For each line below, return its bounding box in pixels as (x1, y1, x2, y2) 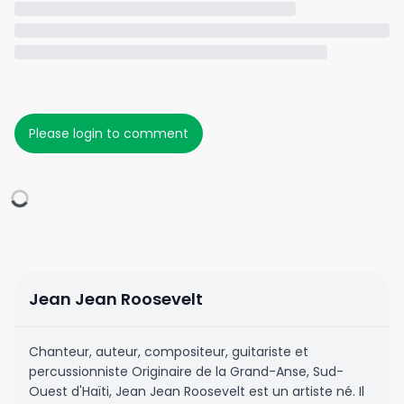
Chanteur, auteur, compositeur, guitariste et (29, 343, 308, 361)
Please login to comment (29, 124, 188, 142)
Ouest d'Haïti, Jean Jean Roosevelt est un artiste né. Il (29, 382, 364, 400)
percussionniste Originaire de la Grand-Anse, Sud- (29, 363, 344, 381)
